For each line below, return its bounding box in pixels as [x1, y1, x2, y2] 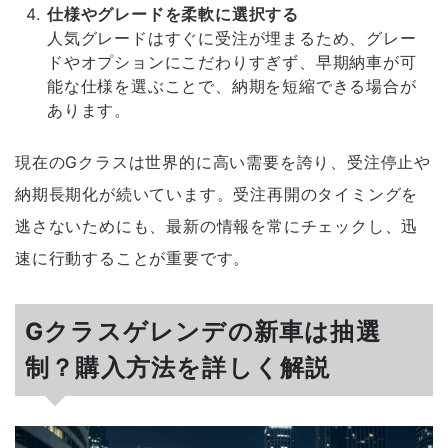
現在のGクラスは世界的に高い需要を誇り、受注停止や [15, 151, 431, 172]
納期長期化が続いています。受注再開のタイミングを [15, 183, 419, 204]
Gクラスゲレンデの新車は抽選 [25, 316, 381, 346]
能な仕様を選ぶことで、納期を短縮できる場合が [47, 75, 417, 96]
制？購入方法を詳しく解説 [25, 352, 331, 382]
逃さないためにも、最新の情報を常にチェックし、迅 [15, 215, 419, 236]
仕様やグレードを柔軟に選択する [47, 3, 299, 24]
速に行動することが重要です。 [15, 247, 251, 268]
